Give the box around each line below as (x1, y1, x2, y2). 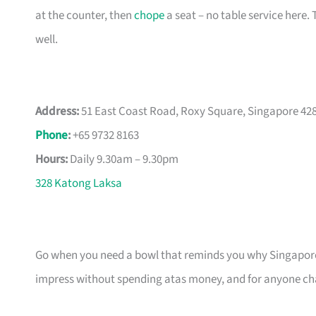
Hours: (35, 151, 68, 169)
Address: (35, 103, 79, 121)
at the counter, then (35, 7, 134, 25)
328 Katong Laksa (35, 175, 122, 193)
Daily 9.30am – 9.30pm (68, 151, 178, 169)
